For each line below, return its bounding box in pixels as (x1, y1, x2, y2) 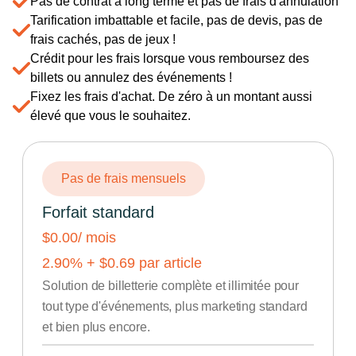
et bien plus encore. (42, 320, 150, 334)
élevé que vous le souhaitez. (30, 109, 191, 122)
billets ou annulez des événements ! (30, 71, 232, 84)
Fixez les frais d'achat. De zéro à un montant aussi (30, 90, 312, 103)
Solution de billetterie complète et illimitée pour (42, 279, 299, 292)
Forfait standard (42, 203, 154, 221)
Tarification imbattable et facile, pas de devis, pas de (30, 14, 323, 27)
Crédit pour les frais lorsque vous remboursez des (30, 52, 309, 65)
